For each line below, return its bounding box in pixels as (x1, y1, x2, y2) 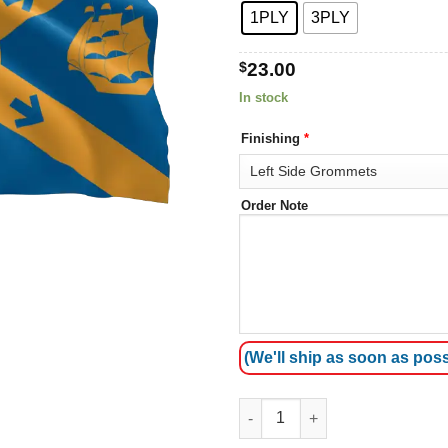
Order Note (241, 198, 308, 214)
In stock (239, 89, 288, 105)
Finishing (241, 131, 304, 147)
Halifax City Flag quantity (238, 400, 411, 417)
